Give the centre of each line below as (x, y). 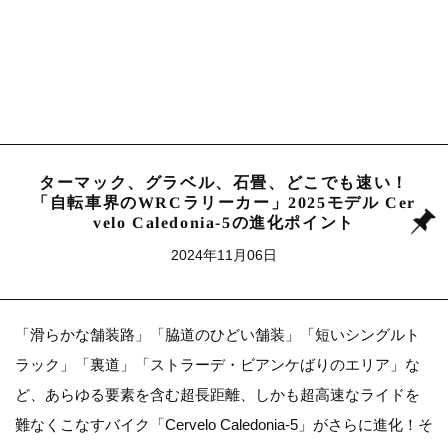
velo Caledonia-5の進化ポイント (224, 223)
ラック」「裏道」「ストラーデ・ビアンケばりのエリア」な (217, 365)
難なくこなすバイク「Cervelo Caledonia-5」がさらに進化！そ (224, 425)
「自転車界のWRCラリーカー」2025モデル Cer (224, 203)
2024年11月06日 (224, 255)
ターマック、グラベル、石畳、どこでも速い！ (224, 183)
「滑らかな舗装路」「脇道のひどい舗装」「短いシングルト (217, 335)
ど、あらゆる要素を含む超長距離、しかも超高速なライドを (217, 395)
